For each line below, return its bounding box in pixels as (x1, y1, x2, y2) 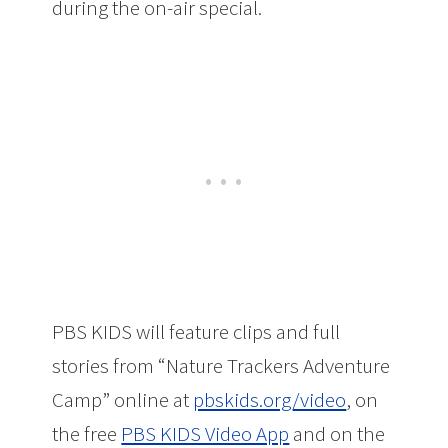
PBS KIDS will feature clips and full (52, 318, 341, 346)
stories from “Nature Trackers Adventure (52, 352, 391, 380)
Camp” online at (52, 386, 194, 414)
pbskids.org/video (193, 386, 347, 414)
